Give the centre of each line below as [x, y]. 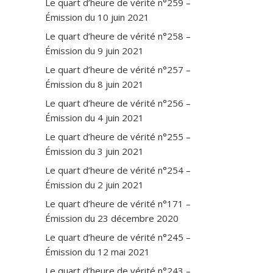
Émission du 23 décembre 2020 [112, 218]
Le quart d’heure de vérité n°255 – [118, 136]
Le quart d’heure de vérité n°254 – [118, 170]
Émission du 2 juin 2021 [94, 184]
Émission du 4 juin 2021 [94, 117]
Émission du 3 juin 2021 [94, 151]
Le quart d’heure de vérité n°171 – [118, 203]
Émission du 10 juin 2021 [97, 17]
